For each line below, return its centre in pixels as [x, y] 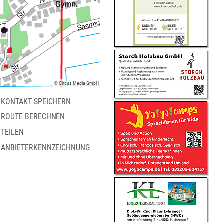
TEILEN [12, 132]
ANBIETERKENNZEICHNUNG [45, 147]
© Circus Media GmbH [76, 83]
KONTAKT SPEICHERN [36, 101]
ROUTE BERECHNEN [33, 117]
